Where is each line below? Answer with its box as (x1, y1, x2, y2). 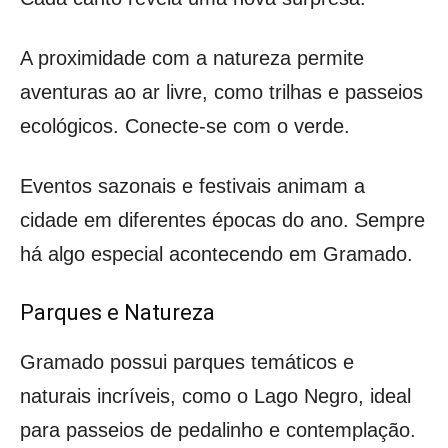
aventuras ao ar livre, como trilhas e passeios (20, 80, 423, 103)
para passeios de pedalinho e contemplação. (20, 418, 416, 441)
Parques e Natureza (20, 299, 215, 325)
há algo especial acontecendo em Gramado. (20, 242, 413, 265)
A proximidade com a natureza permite (20, 46, 364, 69)
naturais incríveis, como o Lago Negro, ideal (20, 384, 411, 407)
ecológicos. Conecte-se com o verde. (20, 114, 350, 137)
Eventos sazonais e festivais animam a (20, 174, 365, 197)
